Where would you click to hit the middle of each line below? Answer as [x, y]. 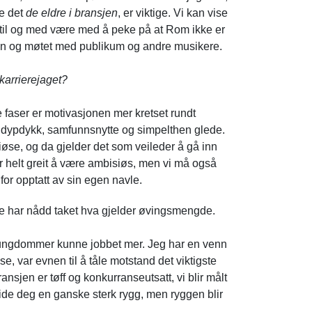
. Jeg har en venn [184, 244]
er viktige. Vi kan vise [174, 13]
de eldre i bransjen [71, 13]
